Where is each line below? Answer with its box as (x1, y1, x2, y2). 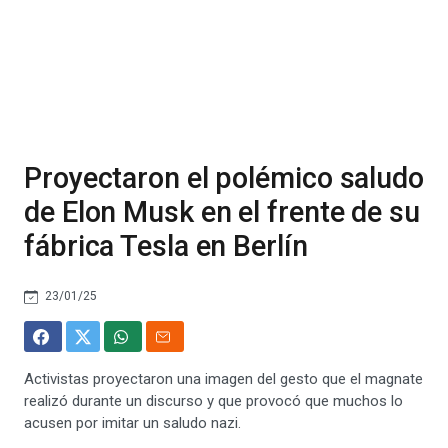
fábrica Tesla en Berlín (24, 229, 308, 263)
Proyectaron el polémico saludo (24, 161, 424, 195)
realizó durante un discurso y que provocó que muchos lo (24, 392, 403, 410)
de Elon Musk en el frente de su (24, 195, 420, 229)
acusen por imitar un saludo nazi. (24, 414, 241, 432)
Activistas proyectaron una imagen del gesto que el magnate (24, 370, 423, 388)
